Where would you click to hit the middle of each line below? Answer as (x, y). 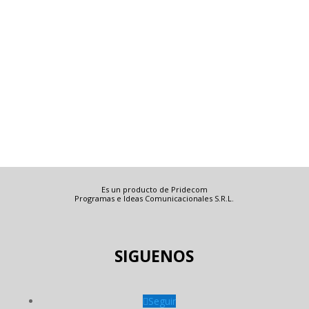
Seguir (162, 301)
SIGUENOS (154, 256)
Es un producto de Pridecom (154, 189)
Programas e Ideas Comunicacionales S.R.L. (154, 198)
